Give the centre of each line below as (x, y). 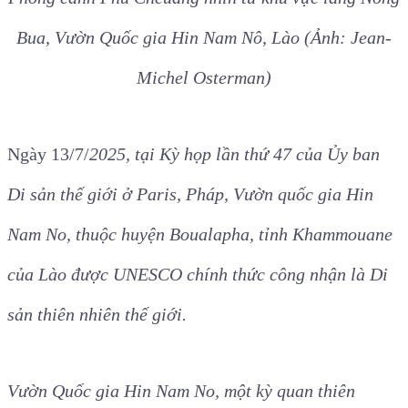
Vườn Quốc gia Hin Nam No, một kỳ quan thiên (181, 391)
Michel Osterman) (204, 78)
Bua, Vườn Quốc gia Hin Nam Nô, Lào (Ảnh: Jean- (204, 38)
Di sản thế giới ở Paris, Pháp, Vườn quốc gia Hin (190, 194)
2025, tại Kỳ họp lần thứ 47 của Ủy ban (235, 154)
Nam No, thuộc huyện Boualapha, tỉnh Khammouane (200, 235)
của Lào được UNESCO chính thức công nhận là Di (198, 275)
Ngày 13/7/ (48, 154)
